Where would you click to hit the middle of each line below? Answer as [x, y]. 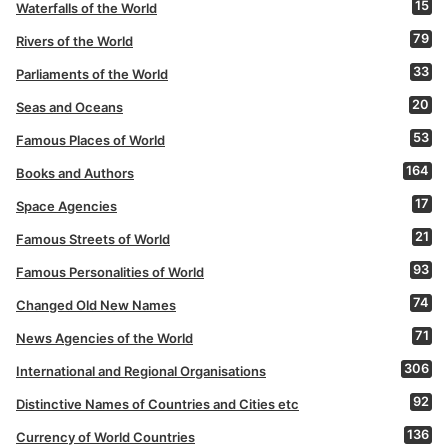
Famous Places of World [90, 139]
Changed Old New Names [96, 304]
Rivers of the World [74, 40]
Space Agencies [66, 205]
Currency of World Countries [105, 436]
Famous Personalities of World [110, 271]
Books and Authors [75, 172]
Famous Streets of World [93, 238]
